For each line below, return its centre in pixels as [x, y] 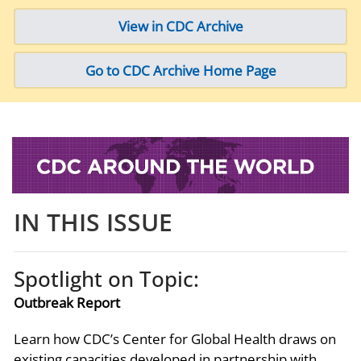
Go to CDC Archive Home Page [180, 70]
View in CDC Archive [180, 26]
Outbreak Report [67, 303]
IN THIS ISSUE [93, 222]
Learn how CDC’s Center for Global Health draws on [175, 339]
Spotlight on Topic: [106, 279]
